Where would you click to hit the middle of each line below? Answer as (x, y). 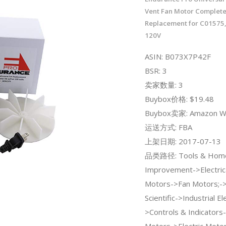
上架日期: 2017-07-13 (183, 141)
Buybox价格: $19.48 (179, 99)
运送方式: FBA (168, 127)
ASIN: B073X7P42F (178, 56)
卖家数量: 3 (164, 84)
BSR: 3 (156, 70)
